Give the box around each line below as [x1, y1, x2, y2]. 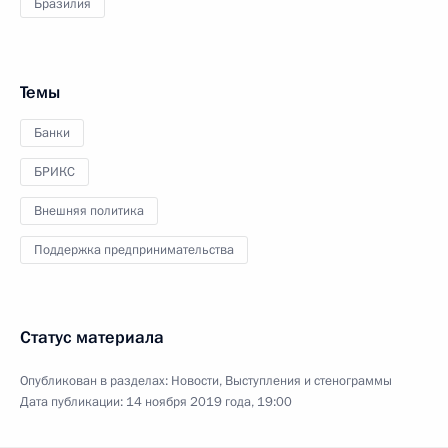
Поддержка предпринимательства [34, 241, 234, 259]
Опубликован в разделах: [20, 372, 171, 390]
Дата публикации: [20, 393, 126, 411]
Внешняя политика [34, 202, 144, 220]
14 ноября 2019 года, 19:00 [126, 393, 292, 411]
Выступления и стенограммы [225, 372, 392, 390]
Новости [171, 372, 219, 390]
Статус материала [20, 326, 164, 349]
